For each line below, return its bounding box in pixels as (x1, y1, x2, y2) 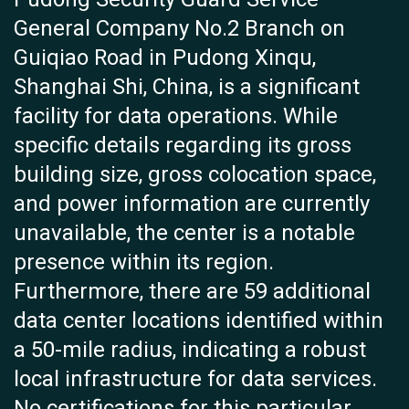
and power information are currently (14, 188, 370, 221)
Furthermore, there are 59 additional (14, 276, 371, 309)
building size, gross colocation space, (14, 159, 376, 192)
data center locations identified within (14, 305, 383, 338)
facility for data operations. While (14, 100, 338, 133)
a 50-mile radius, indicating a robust (14, 334, 366, 367)
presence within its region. (14, 246, 274, 279)
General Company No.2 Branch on (14, 13, 345, 46)
